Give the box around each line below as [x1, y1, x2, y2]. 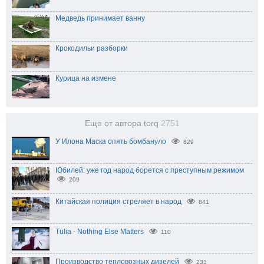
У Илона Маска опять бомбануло [55, 137, 166, 146]
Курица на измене [55, 74, 116, 83]
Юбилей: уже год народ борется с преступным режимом [55, 166, 244, 175]
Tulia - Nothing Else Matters [55, 227, 144, 236]
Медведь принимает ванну [55, 14, 145, 23]
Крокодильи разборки [55, 44, 128, 53]
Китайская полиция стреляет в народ [55, 197, 181, 206]
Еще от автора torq [84, 119, 161, 128]
